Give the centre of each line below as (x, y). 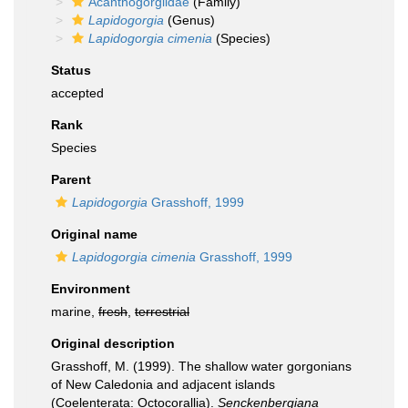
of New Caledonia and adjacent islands (163, 384)
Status (71, 70)
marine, (75, 311)
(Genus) (189, 20)
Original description (113, 343)
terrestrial (162, 311)
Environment (91, 289)
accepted (77, 93)
